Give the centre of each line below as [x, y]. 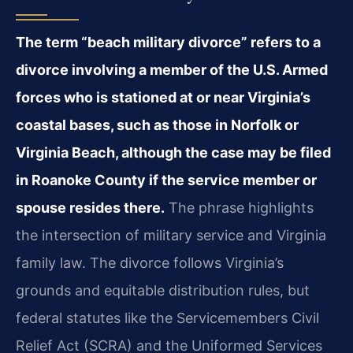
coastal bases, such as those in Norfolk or [157, 125]
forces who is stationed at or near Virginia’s [163, 98]
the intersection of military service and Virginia [171, 236]
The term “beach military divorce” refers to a [168, 43]
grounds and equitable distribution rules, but [163, 291]
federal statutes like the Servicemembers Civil [167, 318]
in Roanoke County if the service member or [166, 180]
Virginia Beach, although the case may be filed [173, 153]
